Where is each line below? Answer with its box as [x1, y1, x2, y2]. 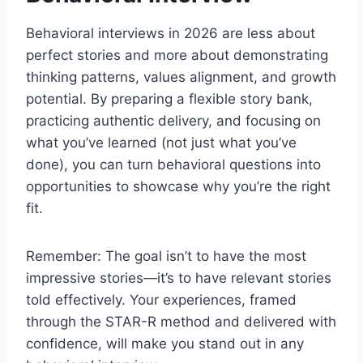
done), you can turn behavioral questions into [26, 156, 321, 173]
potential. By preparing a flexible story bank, [26, 90, 313, 107]
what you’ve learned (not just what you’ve [26, 134, 297, 151]
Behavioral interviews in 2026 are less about [26, 24, 315, 41]
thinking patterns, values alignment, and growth [26, 68, 336, 85]
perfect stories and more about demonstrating [26, 46, 328, 63]
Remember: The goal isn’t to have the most [26, 247, 306, 264]
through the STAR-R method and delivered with [26, 313, 336, 330]
